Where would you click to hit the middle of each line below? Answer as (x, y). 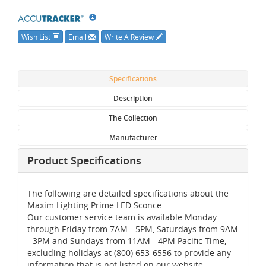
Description (133, 98)
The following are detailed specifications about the (128, 193)
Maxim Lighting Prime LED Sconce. (96, 205)
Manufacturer (133, 137)
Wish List (37, 37)
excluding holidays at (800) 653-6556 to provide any (129, 252)
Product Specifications (84, 160)
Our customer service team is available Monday (122, 217)
